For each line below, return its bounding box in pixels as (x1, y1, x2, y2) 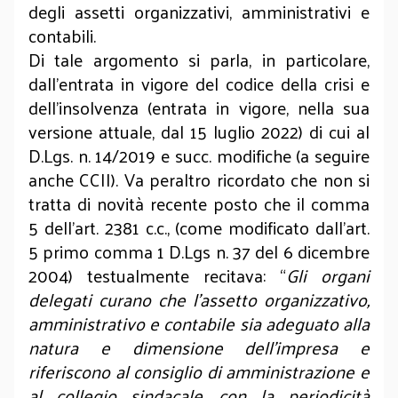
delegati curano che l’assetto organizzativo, (28, 283, 370, 315)
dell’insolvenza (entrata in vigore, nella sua (28, 92, 370, 123)
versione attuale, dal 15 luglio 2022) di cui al (28, 115, 370, 147)
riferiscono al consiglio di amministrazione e (28, 355, 370, 387)
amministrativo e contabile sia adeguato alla (28, 307, 370, 339)
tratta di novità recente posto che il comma (28, 187, 370, 219)
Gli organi (286, 259, 370, 291)
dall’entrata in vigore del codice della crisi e (28, 68, 370, 99)
